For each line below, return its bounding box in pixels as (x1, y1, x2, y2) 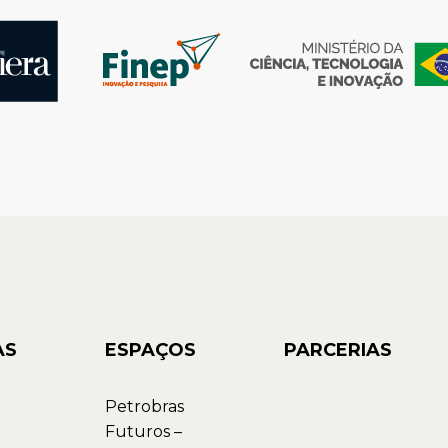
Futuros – (105, 421, 182, 441)
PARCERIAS (284, 338, 392, 361)
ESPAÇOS (105, 338, 196, 361)
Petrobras (105, 396, 184, 416)
